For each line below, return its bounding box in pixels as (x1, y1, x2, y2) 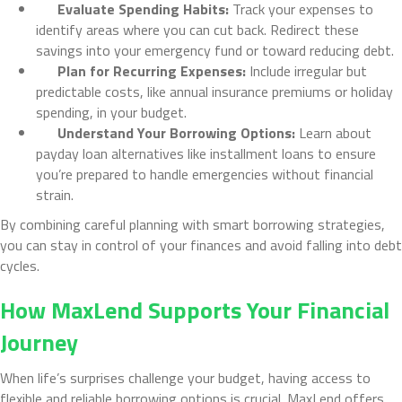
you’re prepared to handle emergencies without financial (36, 162, 373, 185)
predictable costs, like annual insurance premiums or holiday (36, 80, 393, 102)
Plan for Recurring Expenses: (57, 59, 249, 82)
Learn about (299, 121, 371, 144)
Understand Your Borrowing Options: (57, 121, 299, 144)
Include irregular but (249, 59, 367, 82)
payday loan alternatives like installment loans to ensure (36, 142, 376, 164)
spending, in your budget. (36, 100, 187, 123)
